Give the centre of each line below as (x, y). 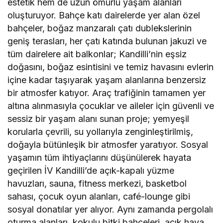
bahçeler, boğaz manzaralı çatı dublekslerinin (100, 28)
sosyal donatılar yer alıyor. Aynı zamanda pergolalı (111, 210)
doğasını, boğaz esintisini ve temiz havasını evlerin (111, 67)
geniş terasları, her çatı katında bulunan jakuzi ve (107, 41)
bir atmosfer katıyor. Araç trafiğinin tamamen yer (107, 93)
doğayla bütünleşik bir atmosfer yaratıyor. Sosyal (108, 145)
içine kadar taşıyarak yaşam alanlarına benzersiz (107, 80)
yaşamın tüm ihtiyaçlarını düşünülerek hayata (100, 158)
